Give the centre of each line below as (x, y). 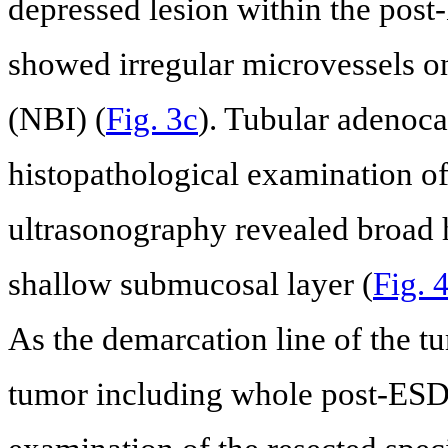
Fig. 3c (152, 118)
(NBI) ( (57, 118)
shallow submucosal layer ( (190, 283)
